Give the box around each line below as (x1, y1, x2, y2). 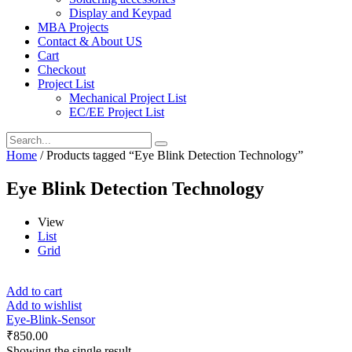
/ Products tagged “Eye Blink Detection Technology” (37, 148, 303, 162)
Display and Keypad (69, 5, 171, 20)
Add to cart (6, 284, 62, 298)
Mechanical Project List (69, 90, 186, 104)
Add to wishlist (6, 298, 82, 312)
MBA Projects (38, 20, 108, 34)
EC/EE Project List (69, 104, 164, 119)
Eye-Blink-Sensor (6, 312, 95, 326)
